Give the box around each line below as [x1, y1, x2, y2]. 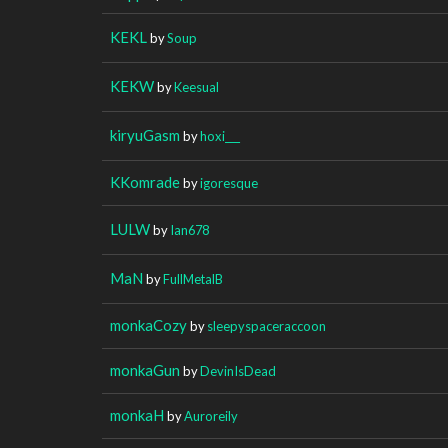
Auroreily [184, 407, 238, 424]
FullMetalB [163, 270, 223, 287]
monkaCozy [110, 315, 187, 334]
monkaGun [110, 360, 180, 379]
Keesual [174, 78, 219, 95]
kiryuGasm [110, 125, 180, 144]
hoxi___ [200, 127, 240, 144]
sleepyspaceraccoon [207, 317, 326, 334]
